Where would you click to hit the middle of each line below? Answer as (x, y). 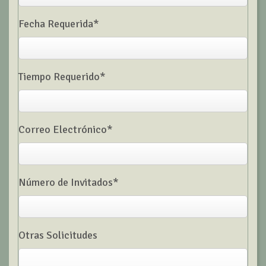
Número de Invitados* (69, 182)
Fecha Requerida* (59, 24)
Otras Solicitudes (58, 235)
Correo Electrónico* (66, 129)
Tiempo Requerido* (62, 77)
